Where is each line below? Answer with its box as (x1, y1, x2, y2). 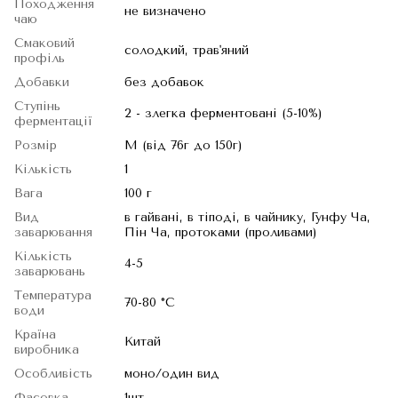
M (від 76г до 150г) (124, 138, 243, 153)
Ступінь (14, 99, 60, 114)
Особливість (14, 366, 92, 381)
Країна (14, 327, 56, 342)
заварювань (14, 264, 85, 279)
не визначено (124, 4, 206, 19)
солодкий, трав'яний (124, 43, 249, 58)
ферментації (14, 114, 92, 129)
